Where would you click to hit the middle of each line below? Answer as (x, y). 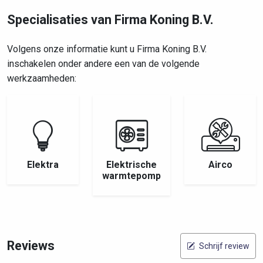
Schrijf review (223, 246)
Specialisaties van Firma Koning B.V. (110, 20)
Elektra (43, 165)
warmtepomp (131, 176)
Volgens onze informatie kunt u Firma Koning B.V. (107, 49)
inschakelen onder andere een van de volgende (103, 64)
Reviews (31, 246)
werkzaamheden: (42, 78)
